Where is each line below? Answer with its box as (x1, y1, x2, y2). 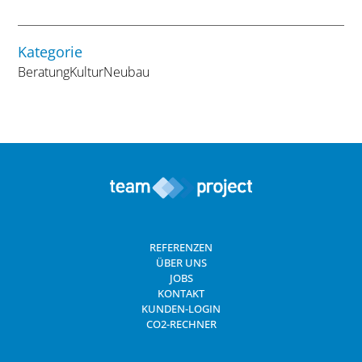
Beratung (18, 62, 70, 81)
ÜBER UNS (155, 255, 207, 270)
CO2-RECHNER (145, 316, 217, 331)
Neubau (103, 62, 150, 81)
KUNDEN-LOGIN (141, 301, 221, 316)
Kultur (69, 62, 104, 81)
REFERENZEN (149, 239, 213, 255)
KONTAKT (158, 285, 204, 301)
